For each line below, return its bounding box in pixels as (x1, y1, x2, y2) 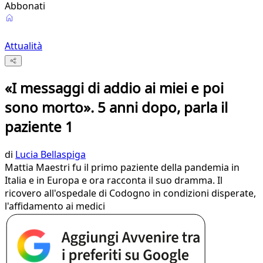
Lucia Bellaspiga (15, 148, 86, 161)
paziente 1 (5, 117, 73, 137)
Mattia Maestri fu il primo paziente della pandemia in (5, 161, 240, 174)
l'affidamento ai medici (5, 200, 105, 213)
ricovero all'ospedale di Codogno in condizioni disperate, (5, 187, 256, 200)
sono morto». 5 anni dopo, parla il (5, 97, 228, 117)
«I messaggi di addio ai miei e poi (5, 78, 224, 98)
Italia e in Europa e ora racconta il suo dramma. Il (5, 174, 222, 187)
